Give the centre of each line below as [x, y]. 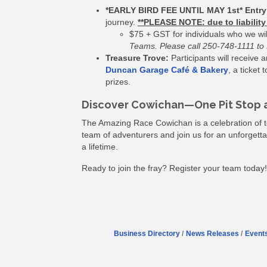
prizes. [118, 81]
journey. [122, 22]
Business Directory [147, 233]
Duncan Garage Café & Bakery [167, 69]
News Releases [212, 233]
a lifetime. [100, 146]
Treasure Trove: [137, 58]
